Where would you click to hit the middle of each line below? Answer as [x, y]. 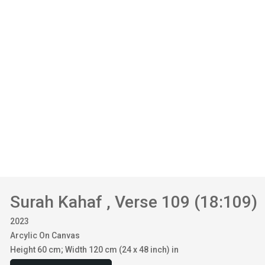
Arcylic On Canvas [45, 235]
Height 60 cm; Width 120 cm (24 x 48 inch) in [95, 250]
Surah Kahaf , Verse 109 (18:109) [134, 202]
